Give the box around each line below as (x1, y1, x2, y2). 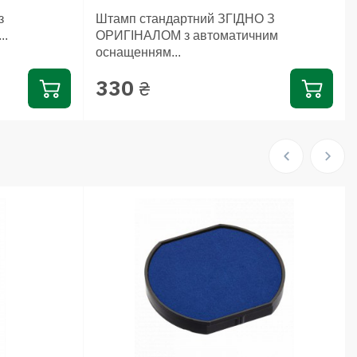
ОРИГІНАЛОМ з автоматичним (96, 28, 279, 42)
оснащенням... (96, 45, 182, 59)
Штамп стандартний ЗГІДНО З (96, 11, 276, 25)
